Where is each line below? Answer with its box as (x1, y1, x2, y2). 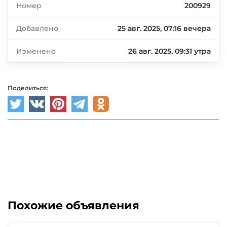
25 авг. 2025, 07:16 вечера (118, 24, 211, 33)
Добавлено (16, 24, 58, 33)
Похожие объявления (8, 199, 139, 212)
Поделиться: (8, 84, 48, 92)
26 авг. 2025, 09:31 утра (128, 47, 211, 56)
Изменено (16, 47, 56, 56)
